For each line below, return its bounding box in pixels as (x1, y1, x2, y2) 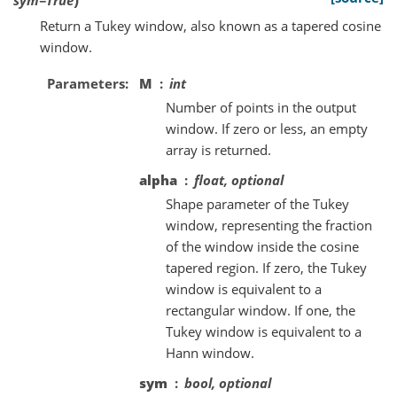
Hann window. (166, 344, 254, 362)
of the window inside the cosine (166, 237, 359, 255)
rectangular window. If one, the (166, 301, 355, 319)
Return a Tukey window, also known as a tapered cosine (40, 16, 381, 35)
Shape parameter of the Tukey (166, 195, 349, 213)
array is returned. (166, 141, 271, 159)
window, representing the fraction (166, 216, 372, 234)
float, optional (194, 171, 284, 189)
